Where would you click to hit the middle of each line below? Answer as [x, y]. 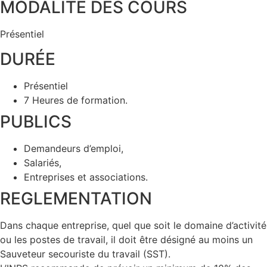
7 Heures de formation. [76, 100]
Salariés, [43, 163]
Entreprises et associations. [86, 177]
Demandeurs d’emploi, [74, 149]
